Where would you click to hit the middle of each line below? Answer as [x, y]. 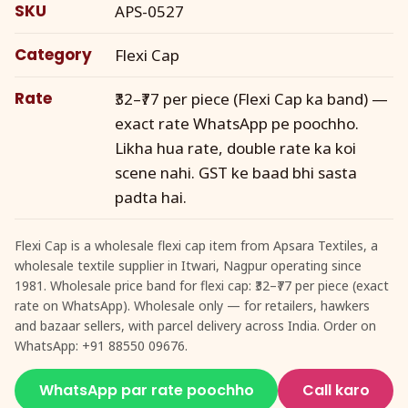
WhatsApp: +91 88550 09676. [101, 345]
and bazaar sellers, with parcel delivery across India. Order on [195, 325]
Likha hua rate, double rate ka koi [235, 148]
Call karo [336, 391]
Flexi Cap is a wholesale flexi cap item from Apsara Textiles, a [196, 245]
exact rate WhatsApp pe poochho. [237, 123]
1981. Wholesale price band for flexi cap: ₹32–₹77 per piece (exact [202, 285]
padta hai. [151, 197]
